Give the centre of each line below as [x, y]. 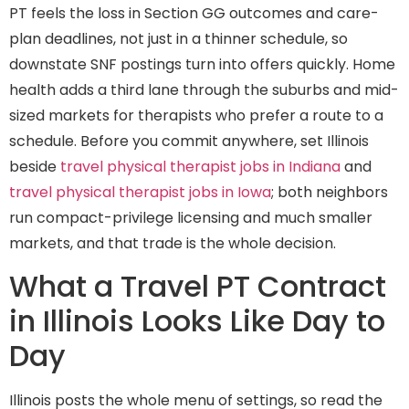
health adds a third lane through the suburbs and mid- [204, 89]
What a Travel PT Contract [198, 287]
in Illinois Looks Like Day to [197, 321]
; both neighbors [330, 192]
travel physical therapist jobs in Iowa [140, 192]
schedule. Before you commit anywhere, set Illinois [189, 141]
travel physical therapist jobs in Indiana [200, 166]
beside [35, 166]
